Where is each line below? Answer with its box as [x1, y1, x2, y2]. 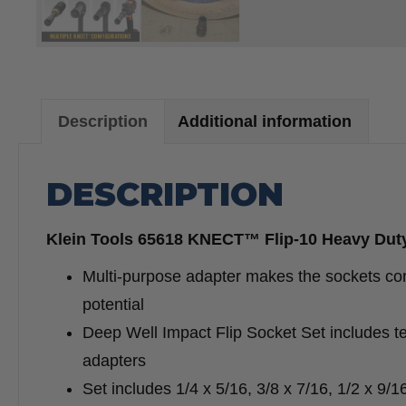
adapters [82, 352, 146, 371]
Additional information [178, 112, 352, 131]
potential [82, 295, 144, 314]
